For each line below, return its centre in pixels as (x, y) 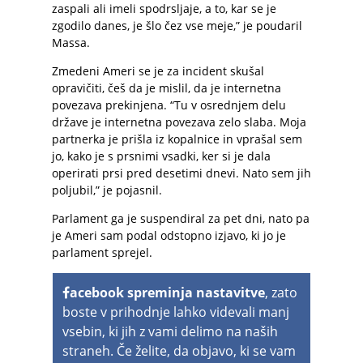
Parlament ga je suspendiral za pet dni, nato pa (181, 218)
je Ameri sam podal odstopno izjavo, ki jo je (169, 235)
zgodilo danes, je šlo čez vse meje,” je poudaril (177, 25)
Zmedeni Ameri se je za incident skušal (158, 70)
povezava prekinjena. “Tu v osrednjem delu (169, 105)
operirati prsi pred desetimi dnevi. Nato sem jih (181, 173)
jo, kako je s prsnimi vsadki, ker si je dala (161, 156)
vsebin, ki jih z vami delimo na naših (170, 331)
